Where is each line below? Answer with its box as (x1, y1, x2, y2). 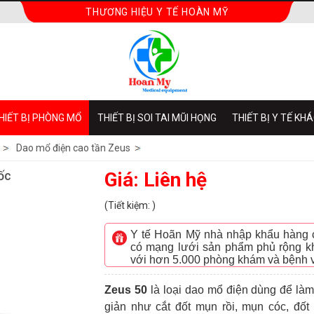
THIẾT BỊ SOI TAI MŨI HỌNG (97, 112, 217, 123)
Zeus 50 (104, 284, 147, 296)
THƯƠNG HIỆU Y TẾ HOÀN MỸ (86, 6, 228, 18)
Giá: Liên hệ (104, 168, 207, 191)
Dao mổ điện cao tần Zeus (16, 142, 130, 153)
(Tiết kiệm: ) (104, 200, 156, 211)
